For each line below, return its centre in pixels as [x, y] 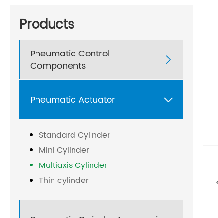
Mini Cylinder [64, 151]
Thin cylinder [64, 181]
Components [58, 66]
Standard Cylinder [74, 136]
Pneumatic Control [70, 54]
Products [47, 25]
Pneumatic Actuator [73, 100]
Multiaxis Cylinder [73, 166]
